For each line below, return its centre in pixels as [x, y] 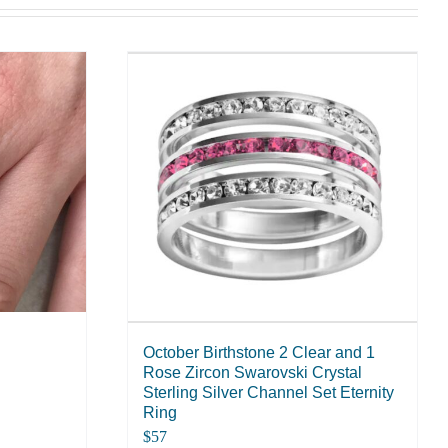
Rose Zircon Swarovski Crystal [252, 373]
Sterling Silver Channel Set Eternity [268, 393]
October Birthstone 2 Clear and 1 [259, 353]
